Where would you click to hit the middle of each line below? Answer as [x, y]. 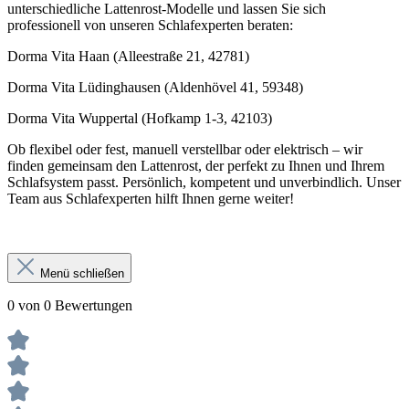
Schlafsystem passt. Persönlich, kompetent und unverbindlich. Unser [204, 183]
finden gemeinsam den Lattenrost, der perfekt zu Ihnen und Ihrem [196, 166]
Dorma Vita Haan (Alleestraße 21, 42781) [128, 57]
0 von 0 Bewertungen [70, 306]
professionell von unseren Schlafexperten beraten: [150, 26]
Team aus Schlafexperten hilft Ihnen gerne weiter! [151, 199]
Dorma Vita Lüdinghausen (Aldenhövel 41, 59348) [155, 88]
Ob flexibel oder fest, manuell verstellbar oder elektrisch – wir [185, 150]
